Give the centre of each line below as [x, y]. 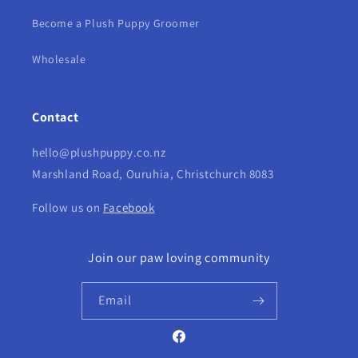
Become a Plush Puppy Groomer [116, 24]
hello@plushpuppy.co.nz [99, 153]
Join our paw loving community [179, 258]
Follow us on [68, 208]
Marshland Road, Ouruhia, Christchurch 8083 [153, 174]
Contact [56, 117]
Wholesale [59, 60]
